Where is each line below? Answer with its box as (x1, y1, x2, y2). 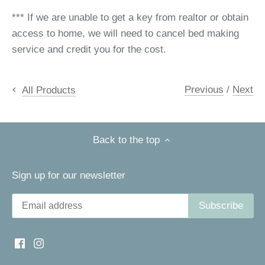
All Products (22, 84, 76, 96)
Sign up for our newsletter (12, 170, 125, 182)
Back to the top (93, 134, 160, 146)
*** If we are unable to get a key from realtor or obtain (12, 12, 248, 24)
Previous (185, 84, 224, 96)
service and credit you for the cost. (12, 44, 166, 56)
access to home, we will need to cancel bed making (12, 28, 239, 40)
